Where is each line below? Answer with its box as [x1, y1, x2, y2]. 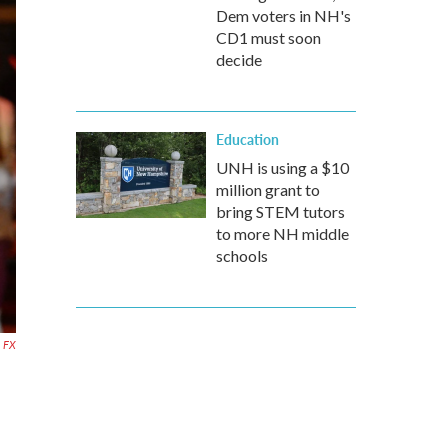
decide [216, 50, 262, 69]
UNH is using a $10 [216, 158, 349, 177]
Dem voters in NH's [216, 6, 351, 25]
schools [216, 246, 268, 265]
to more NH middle [216, 224, 349, 243]
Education [216, 129, 279, 149]
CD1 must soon [216, 28, 321, 47]
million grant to [216, 180, 320, 199]
